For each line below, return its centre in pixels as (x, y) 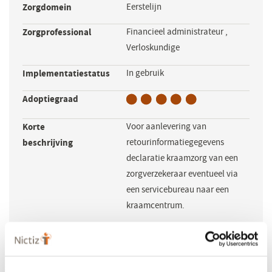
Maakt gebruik (51, 231)
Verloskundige (153, 48)
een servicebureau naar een (178, 189)
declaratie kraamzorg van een (182, 158)
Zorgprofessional (56, 32)
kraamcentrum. (156, 205)
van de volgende (56, 247)
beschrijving (47, 142)
